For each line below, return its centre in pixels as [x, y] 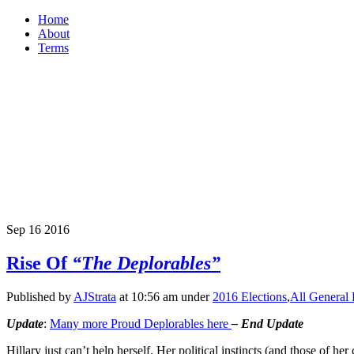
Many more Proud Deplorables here [141, 323]
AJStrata [95, 296]
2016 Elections [250, 296]
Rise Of [39, 263]
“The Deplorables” [146, 263]
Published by [40, 296]
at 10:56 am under [164, 296]
